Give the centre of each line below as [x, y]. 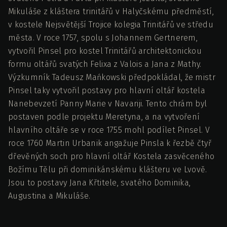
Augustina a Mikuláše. [49, 196]
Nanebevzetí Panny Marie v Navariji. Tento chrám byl [108, 103]
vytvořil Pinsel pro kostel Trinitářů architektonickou [105, 51]
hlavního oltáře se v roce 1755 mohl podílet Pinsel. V [109, 130]
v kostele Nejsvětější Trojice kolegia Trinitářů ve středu [111, 24]
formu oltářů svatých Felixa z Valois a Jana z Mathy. [105, 64]
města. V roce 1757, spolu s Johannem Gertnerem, [103, 37]
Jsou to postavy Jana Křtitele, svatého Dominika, [100, 182]
